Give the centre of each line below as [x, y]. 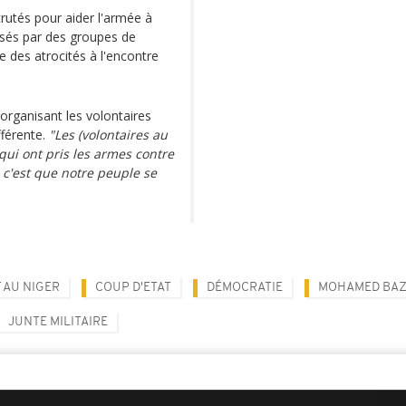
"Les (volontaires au [108, 135]
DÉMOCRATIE [245, 288]
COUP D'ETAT [133, 288]
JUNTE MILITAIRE [58, 322]
